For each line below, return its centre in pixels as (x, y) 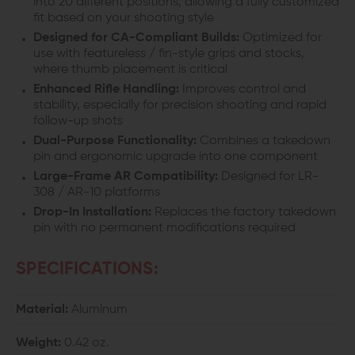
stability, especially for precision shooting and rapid (180, 105)
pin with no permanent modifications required (164, 228)
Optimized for (281, 38)
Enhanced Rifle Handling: (106, 90)
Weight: (38, 343)
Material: (44, 310)
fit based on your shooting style (124, 18)
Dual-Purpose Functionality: (115, 141)
